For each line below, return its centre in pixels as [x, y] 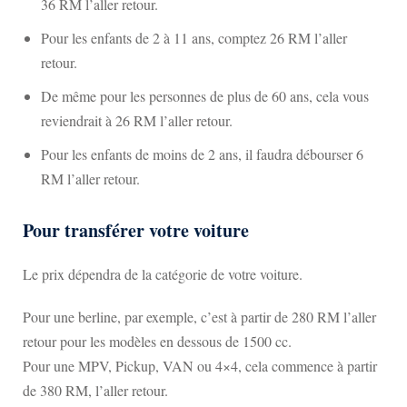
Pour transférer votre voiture [136, 230]
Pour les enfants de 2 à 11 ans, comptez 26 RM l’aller [194, 38]
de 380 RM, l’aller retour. [95, 390]
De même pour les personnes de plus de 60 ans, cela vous [205, 96]
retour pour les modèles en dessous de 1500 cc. [157, 341]
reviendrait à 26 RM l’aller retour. [137, 120]
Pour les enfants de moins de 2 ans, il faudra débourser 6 [202, 154]
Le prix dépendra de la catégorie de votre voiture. [163, 274]
